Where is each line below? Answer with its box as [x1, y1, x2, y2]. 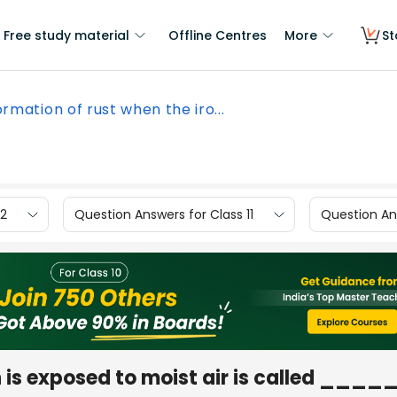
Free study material [4, 27, 129, 44]
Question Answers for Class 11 [74, 205, 253, 223]
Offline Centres [168, 27, 267, 44]
